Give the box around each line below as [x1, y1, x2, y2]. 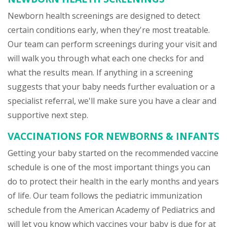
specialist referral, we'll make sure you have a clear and [8, 95, 216, 106]
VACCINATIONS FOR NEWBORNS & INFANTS [8, 129, 219, 143]
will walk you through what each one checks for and [8, 53, 204, 64]
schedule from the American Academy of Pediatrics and [8, 204, 215, 215]
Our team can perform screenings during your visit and [8, 39, 217, 50]
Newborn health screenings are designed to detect [8, 10, 200, 21]
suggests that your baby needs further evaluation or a [8, 81, 215, 92]
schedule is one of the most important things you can [8, 162, 210, 173]
